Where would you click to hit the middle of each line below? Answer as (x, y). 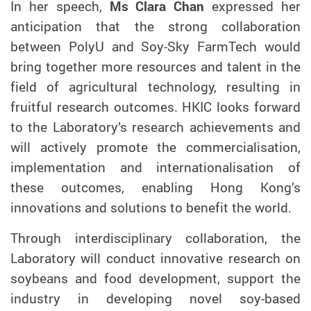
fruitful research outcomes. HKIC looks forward (155, 107)
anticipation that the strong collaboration (155, 27)
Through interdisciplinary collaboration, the (155, 238)
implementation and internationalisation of (155, 168)
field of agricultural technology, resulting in (155, 87)
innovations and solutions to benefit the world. (151, 208)
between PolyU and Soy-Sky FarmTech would (155, 47)
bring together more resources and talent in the (155, 67)
